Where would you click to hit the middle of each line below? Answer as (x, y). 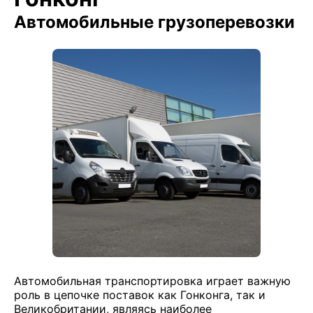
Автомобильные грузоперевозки (154, 22)
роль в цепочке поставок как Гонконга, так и (140, 295)
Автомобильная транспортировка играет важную (152, 281)
